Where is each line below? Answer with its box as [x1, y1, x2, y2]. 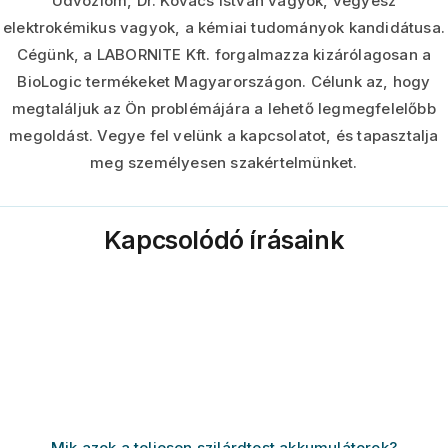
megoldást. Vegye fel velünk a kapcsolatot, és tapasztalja [9, 126, 439, 146]
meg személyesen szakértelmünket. [90, 153, 358, 173]
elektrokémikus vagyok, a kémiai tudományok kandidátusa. [2, 18, 445, 38]
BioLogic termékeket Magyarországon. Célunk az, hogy [17, 72, 431, 92]
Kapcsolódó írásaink [103, 224, 345, 255]
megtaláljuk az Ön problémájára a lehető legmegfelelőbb [12, 99, 436, 119]
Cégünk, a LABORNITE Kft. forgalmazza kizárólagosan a [16, 45, 432, 65]
